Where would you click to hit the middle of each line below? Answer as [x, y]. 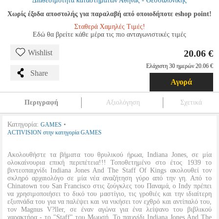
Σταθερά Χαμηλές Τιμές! [109, 27]
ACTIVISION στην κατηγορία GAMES [55, 132]
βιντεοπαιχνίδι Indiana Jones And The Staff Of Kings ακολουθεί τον [109, 170]
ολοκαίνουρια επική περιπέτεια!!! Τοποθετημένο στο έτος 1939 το [109, 163]
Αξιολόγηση [123, 102]
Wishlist [40, 53]
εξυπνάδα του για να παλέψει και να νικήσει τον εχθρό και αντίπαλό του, [109, 202]
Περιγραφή [41, 102]
